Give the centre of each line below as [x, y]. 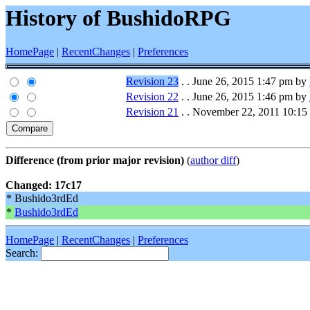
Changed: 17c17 [44, 185]
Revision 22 [152, 97]
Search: [23, 253]
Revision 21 [152, 112]
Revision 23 [152, 82]
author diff [213, 161]
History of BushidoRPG [118, 18]
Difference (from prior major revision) [95, 161]
